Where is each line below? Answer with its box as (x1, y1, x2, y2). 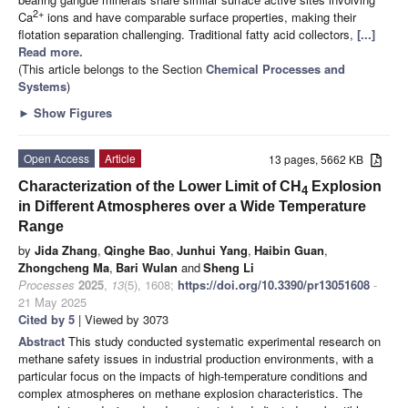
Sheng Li (203, 258, 254, 276)
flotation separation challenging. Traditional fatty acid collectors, (18, 25, 357, 43)
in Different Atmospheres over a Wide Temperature (18, 198, 366, 214)
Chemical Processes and (206, 59, 345, 77)
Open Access (24, 149, 89, 166)
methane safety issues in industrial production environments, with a (18, 349, 373, 367)
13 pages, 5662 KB (269, 150, 372, 167)
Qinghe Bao (104, 240, 170, 259)
